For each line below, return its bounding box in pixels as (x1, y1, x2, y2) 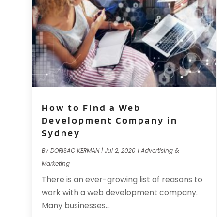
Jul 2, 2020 (105, 146, 136, 155)
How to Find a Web (42, 101, 141, 113)
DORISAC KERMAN (50, 146, 100, 155)
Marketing (42, 159, 70, 168)
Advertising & (141, 146, 180, 155)
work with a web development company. (42, 186, 198, 198)
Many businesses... (42, 200, 110, 211)
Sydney (42, 126, 81, 139)
